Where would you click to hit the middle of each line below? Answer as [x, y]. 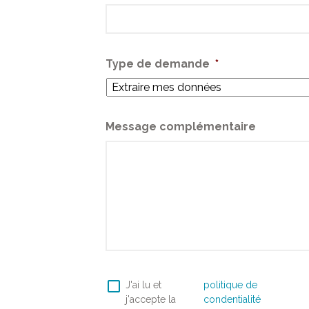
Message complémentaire [181, 127]
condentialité [232, 299]
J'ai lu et [144, 285]
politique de [230, 285]
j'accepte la [151, 299]
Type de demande [158, 64]
